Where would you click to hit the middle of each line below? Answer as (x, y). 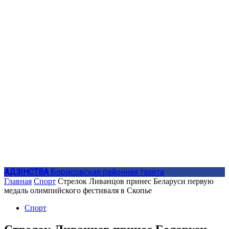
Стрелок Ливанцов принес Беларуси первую (136, 181)
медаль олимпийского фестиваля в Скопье (78, 190)
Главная (18, 181)
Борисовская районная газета (107, 172)
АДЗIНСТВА (26, 172)
